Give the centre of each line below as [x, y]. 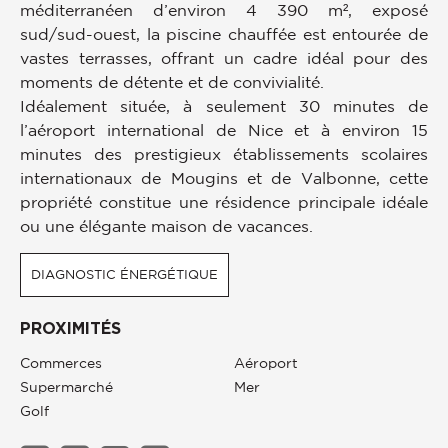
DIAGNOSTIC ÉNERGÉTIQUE [124, 275]
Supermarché [66, 387]
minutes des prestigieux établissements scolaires [224, 154]
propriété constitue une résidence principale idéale [224, 202]
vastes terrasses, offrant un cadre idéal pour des [224, 58]
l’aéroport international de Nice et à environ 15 [224, 130]
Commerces [61, 363]
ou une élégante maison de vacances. [166, 226]
